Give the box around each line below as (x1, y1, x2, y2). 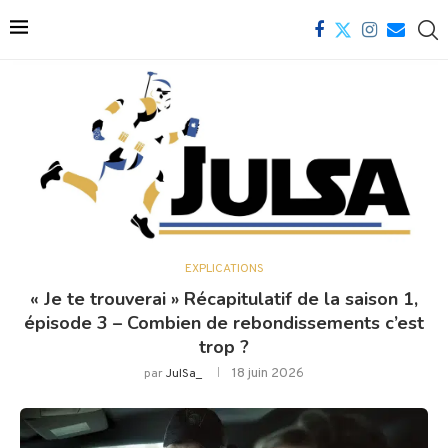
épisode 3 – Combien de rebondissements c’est (24, 311, 424, 336)
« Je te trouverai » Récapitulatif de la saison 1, (30, 287, 418, 312)
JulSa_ (166, 366, 202, 383)
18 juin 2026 (232, 365, 304, 383)
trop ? (199, 335, 249, 360)
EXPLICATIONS (184, 261, 264, 278)
